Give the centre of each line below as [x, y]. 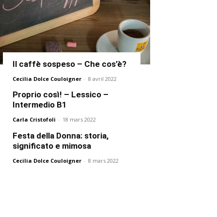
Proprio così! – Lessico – [61, 94]
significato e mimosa [52, 146]
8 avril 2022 [102, 78]
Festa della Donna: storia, [61, 135]
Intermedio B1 [40, 104]
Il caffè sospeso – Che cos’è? [70, 64]
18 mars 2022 [79, 119]
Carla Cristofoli [34, 119]
